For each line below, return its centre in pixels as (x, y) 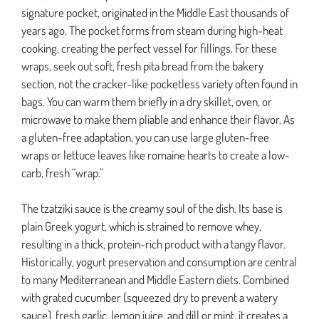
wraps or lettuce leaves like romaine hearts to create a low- (156, 155)
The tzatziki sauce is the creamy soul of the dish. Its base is (152, 209)
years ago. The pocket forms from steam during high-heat (152, 30)
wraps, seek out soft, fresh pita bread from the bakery (142, 66)
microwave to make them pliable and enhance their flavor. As (158, 119)
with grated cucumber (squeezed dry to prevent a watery (150, 298)
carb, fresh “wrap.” (62, 172)
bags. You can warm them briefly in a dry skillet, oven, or (147, 101)
